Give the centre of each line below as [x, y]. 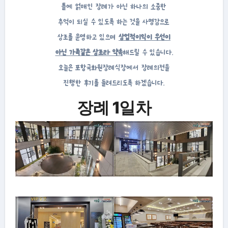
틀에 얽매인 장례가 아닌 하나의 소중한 [114, 6]
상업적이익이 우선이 [145, 37]
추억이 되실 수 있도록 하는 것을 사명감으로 [114, 21]
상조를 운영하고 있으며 [88, 37]
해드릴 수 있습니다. [148, 52]
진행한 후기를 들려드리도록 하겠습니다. [114, 82]
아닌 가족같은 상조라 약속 [89, 52]
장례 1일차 [114, 107]
